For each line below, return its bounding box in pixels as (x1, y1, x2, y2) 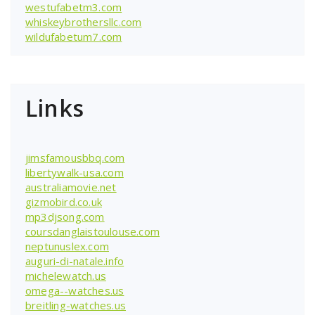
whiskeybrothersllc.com (25, 14, 142, 29)
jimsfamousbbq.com (25, 150, 125, 165)
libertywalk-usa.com (25, 165, 124, 179)
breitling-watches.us (25, 297, 126, 312)
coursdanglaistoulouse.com (25, 224, 160, 238)
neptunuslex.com (25, 238, 109, 253)
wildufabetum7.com (25, 29, 122, 44)
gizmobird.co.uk (25, 194, 102, 209)
